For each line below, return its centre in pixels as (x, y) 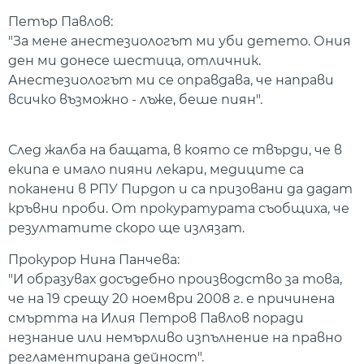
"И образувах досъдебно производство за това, (175, 279)
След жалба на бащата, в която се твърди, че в (175, 150)
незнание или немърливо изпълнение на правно (175, 337)
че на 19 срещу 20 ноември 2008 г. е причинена (171, 298)
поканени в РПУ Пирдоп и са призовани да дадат (180, 189)
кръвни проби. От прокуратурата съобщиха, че (179, 209)
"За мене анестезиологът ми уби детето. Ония (180, 41)
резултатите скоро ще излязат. (126, 228)
